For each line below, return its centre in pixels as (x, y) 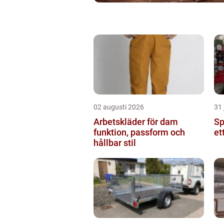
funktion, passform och (139, 132)
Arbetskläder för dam (136, 121)
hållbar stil (115, 142)
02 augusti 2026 (119, 107)
